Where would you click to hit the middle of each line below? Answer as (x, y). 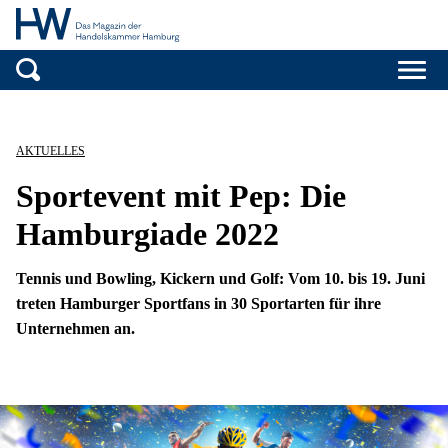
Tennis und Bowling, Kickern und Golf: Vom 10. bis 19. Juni (220, 279)
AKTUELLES (50, 151)
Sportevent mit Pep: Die (181, 196)
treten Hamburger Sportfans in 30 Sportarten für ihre (198, 304)
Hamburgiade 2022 (147, 234)
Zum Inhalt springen (293, 100)
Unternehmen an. (75, 329)
